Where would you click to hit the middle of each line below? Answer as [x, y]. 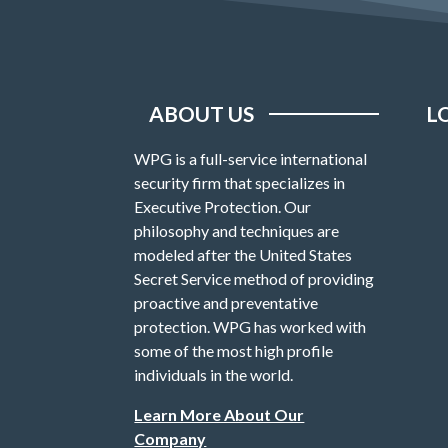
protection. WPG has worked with [250, 326]
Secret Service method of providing [254, 278]
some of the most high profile [234, 350]
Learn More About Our [219, 414]
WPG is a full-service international [251, 158]
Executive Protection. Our [223, 206]
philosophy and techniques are [237, 230]
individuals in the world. [214, 374]
